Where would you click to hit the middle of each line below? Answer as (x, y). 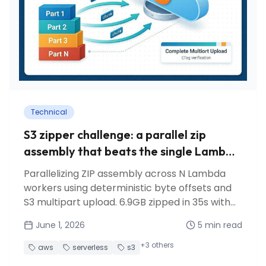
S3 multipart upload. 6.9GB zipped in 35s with (127, 202)
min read (224, 225)
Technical (49, 112)
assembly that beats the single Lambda (132, 151)
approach (50, 168)
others (163, 245)
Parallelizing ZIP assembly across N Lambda (125, 174)
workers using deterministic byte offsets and (128, 188)
